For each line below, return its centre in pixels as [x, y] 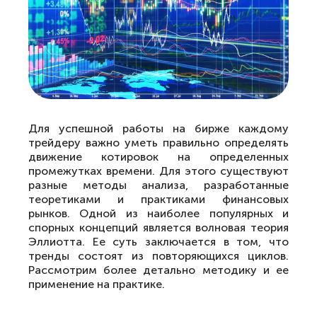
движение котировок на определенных [158, 157]
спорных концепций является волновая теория [158, 227]
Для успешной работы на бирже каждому [158, 128]
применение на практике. [97, 284]
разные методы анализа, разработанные [158, 185]
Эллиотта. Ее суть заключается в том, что [158, 242]
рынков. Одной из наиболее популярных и [158, 213]
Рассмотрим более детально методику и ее [158, 270]
